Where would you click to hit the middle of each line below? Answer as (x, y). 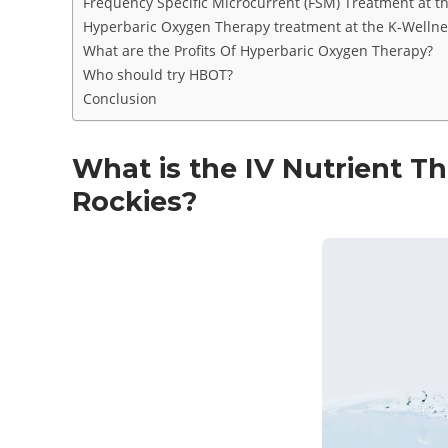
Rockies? (134, 201)
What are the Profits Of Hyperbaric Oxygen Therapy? (258, 50)
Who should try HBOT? (158, 74)
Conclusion (120, 98)
